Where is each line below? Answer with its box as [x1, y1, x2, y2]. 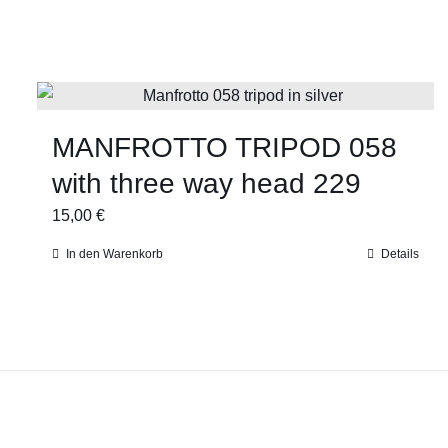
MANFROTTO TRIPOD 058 [52, 132, 397, 163]
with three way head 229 [52, 168, 361, 199]
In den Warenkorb [66, 247, 163, 261]
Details [380, 247, 419, 261]
